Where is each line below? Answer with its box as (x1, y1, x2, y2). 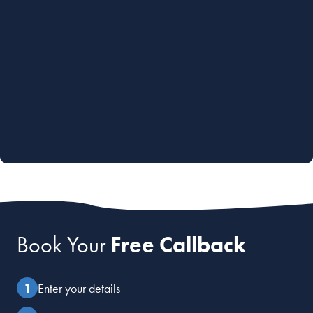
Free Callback (110, 231, 246, 260)
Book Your (17, 231, 110, 260)
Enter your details (38, 279, 120, 296)
